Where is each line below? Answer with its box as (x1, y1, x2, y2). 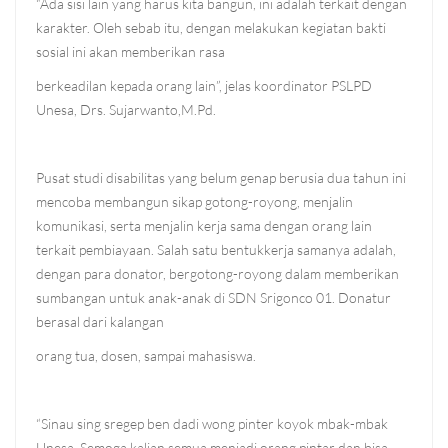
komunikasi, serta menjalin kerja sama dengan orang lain (36, 217, 372, 234)
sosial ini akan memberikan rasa (36, 43, 225, 60)
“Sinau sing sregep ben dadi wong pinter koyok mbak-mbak (36, 415, 388, 432)
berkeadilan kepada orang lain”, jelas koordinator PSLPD (36, 77, 372, 94)
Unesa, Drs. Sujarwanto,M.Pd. (36, 101, 216, 118)
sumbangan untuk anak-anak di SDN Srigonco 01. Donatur (36, 289, 391, 306)
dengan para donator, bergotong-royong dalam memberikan (36, 265, 399, 282)
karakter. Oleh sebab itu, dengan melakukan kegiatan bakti (36, 19, 386, 36)
